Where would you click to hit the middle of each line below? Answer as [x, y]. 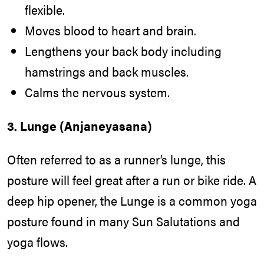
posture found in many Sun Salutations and [123, 221]
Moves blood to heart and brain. [110, 30]
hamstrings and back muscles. [107, 72]
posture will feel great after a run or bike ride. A [132, 179]
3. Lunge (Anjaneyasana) [80, 125]
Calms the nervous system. [97, 92]
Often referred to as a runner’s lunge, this [116, 159]
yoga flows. [37, 241]
